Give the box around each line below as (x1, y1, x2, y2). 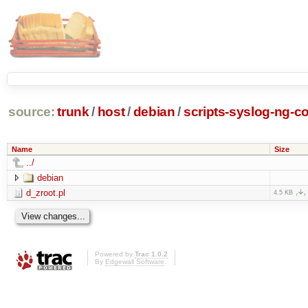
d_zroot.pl (25, 187, 65, 198)
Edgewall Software (105, 258, 164, 266)
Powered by (95, 250, 135, 258)
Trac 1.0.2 (135, 250, 168, 258)
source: (8, 104, 55, 120)
